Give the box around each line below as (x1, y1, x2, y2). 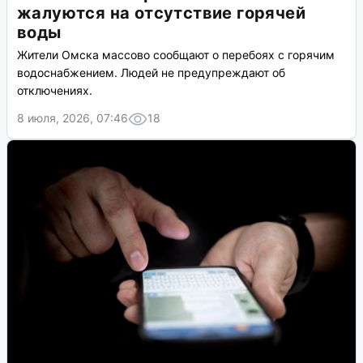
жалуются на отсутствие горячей (17, 3, 305, 23)
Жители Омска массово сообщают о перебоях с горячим (17, 48, 335, 62)
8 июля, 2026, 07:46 (17, 111, 128, 126)
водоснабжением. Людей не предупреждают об (17, 66, 285, 80)
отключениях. (17, 83, 92, 98)
